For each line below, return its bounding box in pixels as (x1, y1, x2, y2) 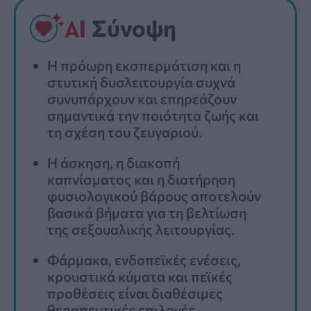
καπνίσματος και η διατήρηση (47, 171, 235, 188)
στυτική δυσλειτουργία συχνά (47, 74, 235, 91)
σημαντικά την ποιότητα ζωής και (47, 107, 259, 124)
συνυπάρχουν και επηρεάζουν (47, 90, 237, 108)
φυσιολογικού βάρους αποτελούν (47, 187, 261, 205)
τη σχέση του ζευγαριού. (47, 124, 202, 141)
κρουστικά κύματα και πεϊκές (47, 268, 233, 285)
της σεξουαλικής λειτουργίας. (47, 221, 235, 238)
